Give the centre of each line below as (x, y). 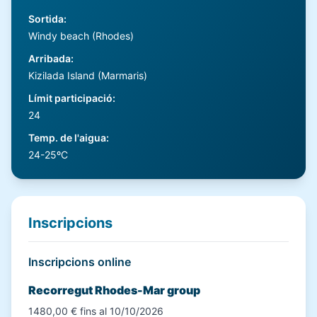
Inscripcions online (80, 262)
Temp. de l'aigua (67, 138)
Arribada (50, 58)
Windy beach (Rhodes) (81, 36)
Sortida (46, 19)
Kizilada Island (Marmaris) (88, 75)
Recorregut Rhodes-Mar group (114, 290)
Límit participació (70, 98)
